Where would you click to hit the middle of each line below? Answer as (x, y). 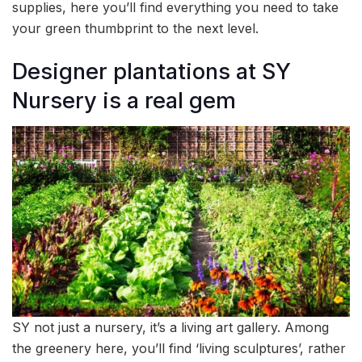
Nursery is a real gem (124, 100)
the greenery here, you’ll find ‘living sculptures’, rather (179, 348)
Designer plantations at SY (152, 71)
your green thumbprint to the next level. (135, 28)
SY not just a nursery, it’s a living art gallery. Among (170, 327)
